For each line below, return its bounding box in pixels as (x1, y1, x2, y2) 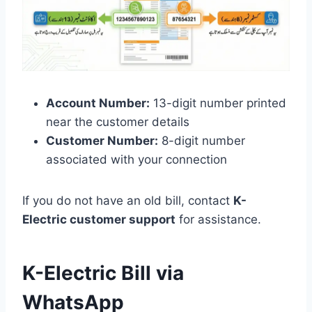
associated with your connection (46, 152, 227, 166)
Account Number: (46, 95, 150, 110)
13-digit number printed (150, 95, 286, 110)
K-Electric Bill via (22, 260, 184, 285)
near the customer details (46, 114, 189, 129)
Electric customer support (22, 212, 175, 226)
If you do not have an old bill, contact (22, 193, 233, 208)
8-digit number (158, 133, 245, 148)
